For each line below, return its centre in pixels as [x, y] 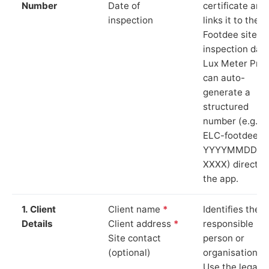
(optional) [129, 252]
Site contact [134, 238]
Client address [141, 223]
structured [226, 106]
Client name [135, 209]
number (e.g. [230, 121]
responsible [228, 223]
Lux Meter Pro [234, 63]
